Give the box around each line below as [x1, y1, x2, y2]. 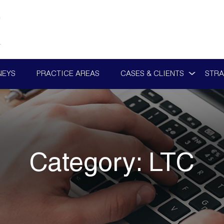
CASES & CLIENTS [120, 70, 184, 78]
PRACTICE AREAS [36, 70, 99, 78]
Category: [29, 152, 148, 178]
